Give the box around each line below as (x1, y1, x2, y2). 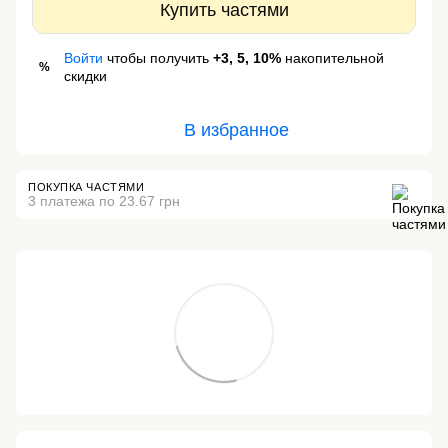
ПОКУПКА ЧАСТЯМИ (28, 181, 145, 194)
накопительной (281, 50, 384, 67)
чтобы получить (103, 50, 213, 67)
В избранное (183, 120, 289, 141)
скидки (64, 68, 107, 85)
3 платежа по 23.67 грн (28, 193, 180, 210)
